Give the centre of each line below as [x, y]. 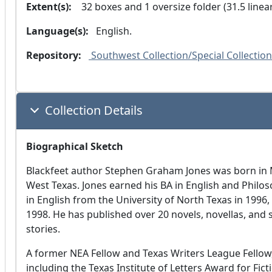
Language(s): [57, 31]
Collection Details [94, 110]
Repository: [54, 56]
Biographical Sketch [75, 147]
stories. [43, 229]
